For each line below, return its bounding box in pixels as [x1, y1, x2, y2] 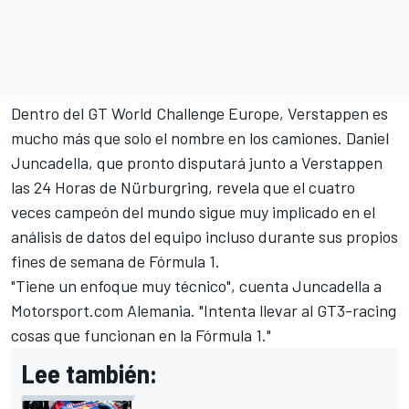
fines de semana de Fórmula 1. [11, 251, 220, 272]
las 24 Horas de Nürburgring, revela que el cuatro [11, 177, 355, 198]
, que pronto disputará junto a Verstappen [89, 152, 383, 173]
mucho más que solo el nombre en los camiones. [11, 128, 346, 149]
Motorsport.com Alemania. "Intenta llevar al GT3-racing [11, 300, 396, 321]
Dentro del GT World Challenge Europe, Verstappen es [11, 103, 388, 124]
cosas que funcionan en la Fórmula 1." [11, 325, 271, 346]
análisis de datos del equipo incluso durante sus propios [11, 226, 398, 247]
